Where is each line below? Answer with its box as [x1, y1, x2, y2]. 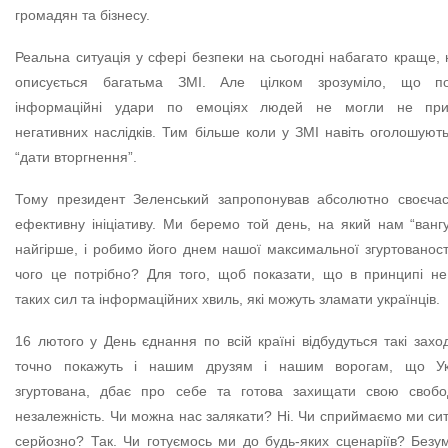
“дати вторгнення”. [15, 149, 138, 166]
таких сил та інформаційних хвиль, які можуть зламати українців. [15, 291, 441, 308]
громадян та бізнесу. [15, 7, 151, 24]
